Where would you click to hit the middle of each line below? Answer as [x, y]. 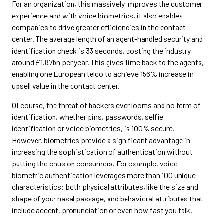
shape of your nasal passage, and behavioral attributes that [107, 198]
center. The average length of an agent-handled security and [107, 39]
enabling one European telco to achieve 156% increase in [103, 74]
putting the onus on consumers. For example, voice [95, 163]
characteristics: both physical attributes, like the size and [105, 187]
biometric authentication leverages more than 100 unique [104, 175]
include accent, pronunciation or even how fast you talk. [102, 210]
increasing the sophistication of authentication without [102, 152]
